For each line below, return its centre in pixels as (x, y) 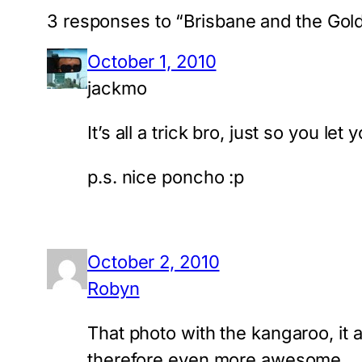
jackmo (117, 88)
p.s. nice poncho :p (166, 177)
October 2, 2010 (154, 262)
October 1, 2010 (152, 62)
